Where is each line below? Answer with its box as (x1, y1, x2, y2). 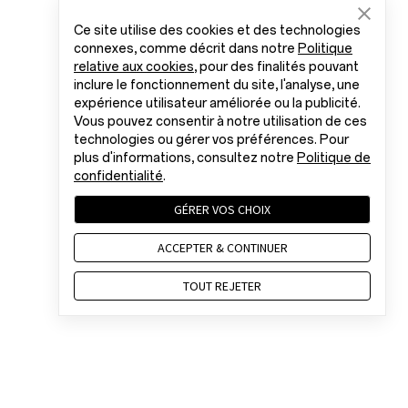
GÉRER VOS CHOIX (174, 201, 270, 218)
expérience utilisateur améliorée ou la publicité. (74, 96, 361, 111)
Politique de (297, 150, 371, 166)
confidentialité (74, 168, 163, 184)
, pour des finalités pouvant (194, 59, 359, 75)
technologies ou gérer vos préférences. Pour (74, 132, 349, 148)
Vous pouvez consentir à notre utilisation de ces (74, 114, 367, 129)
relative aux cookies (74, 59, 194, 75)
